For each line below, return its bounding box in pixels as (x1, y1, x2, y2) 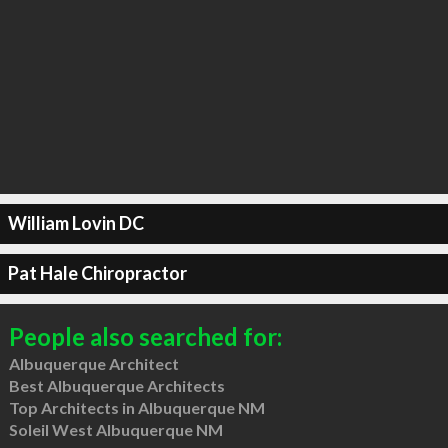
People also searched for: (8, 321, 282, 351)
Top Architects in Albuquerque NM (8, 397, 265, 417)
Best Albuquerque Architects (8, 375, 225, 395)
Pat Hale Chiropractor (7, 262, 187, 284)
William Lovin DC (7, 212, 144, 234)
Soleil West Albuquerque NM (8, 419, 223, 439)
